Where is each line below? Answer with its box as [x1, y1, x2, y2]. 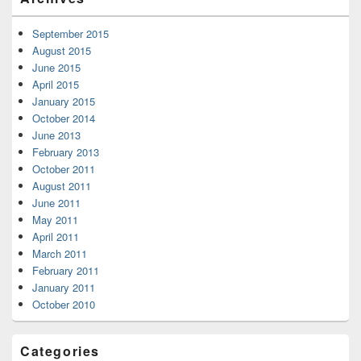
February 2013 [32, 144, 99, 160]
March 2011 [32, 246, 87, 261]
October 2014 [32, 110, 95, 126]
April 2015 [32, 77, 79, 92]
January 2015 [32, 93, 95, 109]
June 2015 [32, 60, 81, 75]
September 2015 [32, 26, 109, 41]
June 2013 [32, 127, 81, 143]
